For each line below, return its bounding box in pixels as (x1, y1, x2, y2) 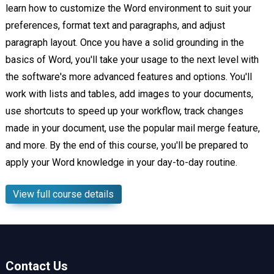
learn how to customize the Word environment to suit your (5, 2, 251, 15)
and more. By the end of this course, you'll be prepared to (5, 139, 248, 152)
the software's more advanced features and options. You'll (5, 71, 252, 83)
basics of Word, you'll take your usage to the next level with (5, 54, 259, 66)
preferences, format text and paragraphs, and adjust (5, 20, 225, 32)
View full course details (13, 188, 114, 200)
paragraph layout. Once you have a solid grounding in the (5, 37, 244, 49)
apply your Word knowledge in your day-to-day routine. (5, 157, 237, 169)
